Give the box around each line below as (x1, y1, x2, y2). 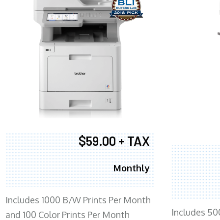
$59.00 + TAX (79, 133, 150, 149)
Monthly (113, 163, 150, 174)
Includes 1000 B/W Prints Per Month (5, 194, 151, 206)
